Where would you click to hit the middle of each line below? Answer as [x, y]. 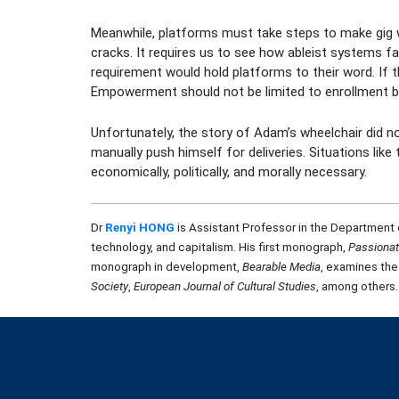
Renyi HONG [140, 227]
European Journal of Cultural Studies [225, 286]
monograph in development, [167, 266]
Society [110, 286]
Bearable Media [281, 266]
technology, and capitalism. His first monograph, [220, 247]
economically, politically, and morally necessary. [229, 171]
